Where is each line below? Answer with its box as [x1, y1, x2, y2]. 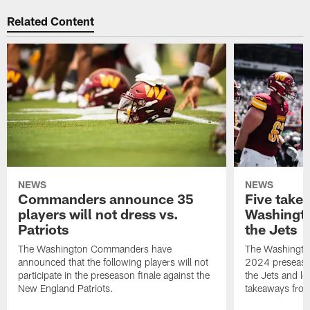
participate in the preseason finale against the [18, 269, 210, 282]
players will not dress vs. [18, 206, 179, 223]
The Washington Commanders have [18, 243, 172, 255]
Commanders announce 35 [18, 190, 194, 208]
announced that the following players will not [18, 256, 209, 268]
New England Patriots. [18, 282, 114, 295]
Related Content [7, 13, 95, 28]
